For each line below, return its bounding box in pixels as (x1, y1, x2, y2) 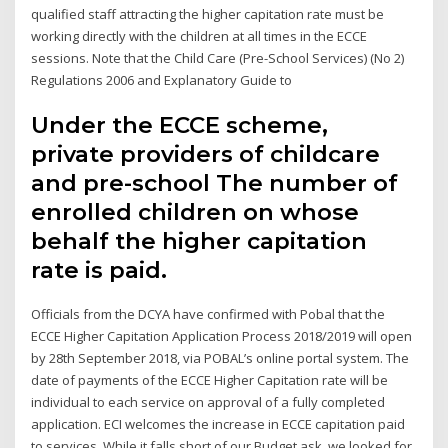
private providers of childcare (31, 140, 381, 169)
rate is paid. (31, 256, 168, 285)
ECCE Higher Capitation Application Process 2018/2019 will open (31, 327, 413, 346)
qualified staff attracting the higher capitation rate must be (31, 4, 385, 23)
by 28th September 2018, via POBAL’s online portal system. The (31, 349, 410, 368)
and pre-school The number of (31, 169, 399, 198)
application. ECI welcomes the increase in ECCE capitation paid (31, 415, 406, 434)
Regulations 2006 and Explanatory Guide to (31, 70, 293, 89)
